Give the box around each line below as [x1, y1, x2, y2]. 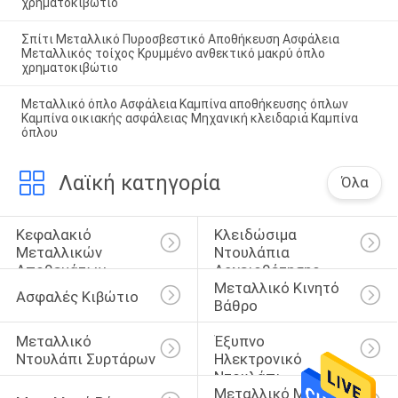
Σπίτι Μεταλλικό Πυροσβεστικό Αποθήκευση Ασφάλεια [20, 31, 339, 46]
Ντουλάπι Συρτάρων [15, 349, 155, 368]
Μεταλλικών [15, 243, 106, 262]
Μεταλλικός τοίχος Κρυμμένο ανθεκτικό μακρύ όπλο [20, 45, 325, 60]
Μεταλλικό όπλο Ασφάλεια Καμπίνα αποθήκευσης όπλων [20, 96, 348, 111]
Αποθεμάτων [15, 261, 106, 280]
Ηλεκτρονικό [213, 349, 306, 368]
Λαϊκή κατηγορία [58, 170, 220, 195]
